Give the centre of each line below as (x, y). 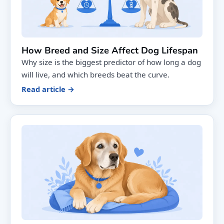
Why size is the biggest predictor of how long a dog (111, 62)
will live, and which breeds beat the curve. (95, 74)
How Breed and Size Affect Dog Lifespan (110, 50)
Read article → (48, 89)
